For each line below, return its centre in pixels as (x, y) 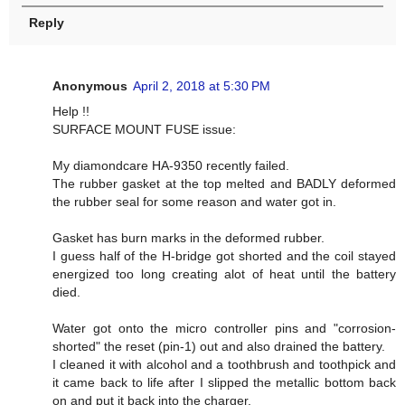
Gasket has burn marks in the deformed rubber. (188, 238)
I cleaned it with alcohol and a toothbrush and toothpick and (224, 365)
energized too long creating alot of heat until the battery (224, 274)
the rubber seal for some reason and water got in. (194, 202)
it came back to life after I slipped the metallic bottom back (224, 383)
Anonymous (90, 86)
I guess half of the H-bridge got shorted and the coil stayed (224, 256)
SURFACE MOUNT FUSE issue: (144, 130)
